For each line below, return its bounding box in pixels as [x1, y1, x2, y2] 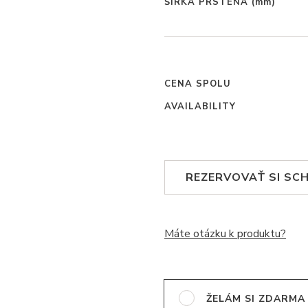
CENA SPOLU [164, 78, 231, 90]
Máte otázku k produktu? [164, 226, 286, 241]
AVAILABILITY [164, 100, 236, 113]
